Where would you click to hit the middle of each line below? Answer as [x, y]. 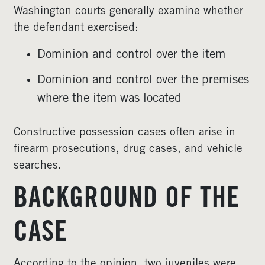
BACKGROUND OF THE [127, 201]
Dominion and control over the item [131, 55]
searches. [38, 166]
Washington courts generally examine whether [128, 12]
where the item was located [109, 99]
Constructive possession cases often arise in [125, 133]
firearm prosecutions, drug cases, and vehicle [128, 149]
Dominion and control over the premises [143, 81]
